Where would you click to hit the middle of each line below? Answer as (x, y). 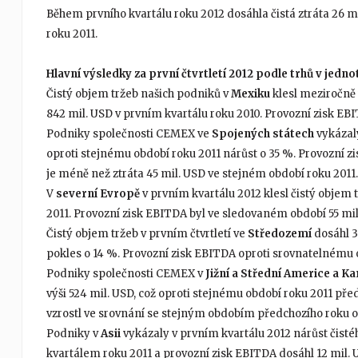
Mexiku (250, 94)
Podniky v (73, 334)
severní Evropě (97, 194)
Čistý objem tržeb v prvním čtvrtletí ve (147, 234)
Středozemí (280, 234)
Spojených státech (263, 134)
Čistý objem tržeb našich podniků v (138, 94)
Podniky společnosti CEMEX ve (129, 134)
